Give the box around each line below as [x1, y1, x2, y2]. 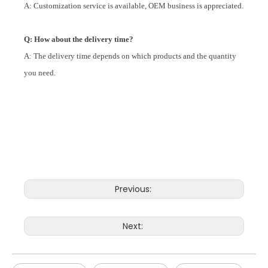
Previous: [114, 183, 154, 196]
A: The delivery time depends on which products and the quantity [24, 51, 236, 61]
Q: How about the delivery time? [24, 35, 133, 44]
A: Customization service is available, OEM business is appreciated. [24, 1, 243, 11]
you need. [24, 68, 56, 78]
